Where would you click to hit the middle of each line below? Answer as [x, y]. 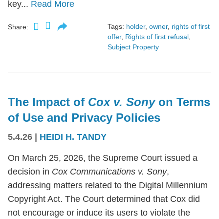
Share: [18, 27]
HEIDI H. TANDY [73, 137]
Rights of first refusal [157, 37]
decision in [30, 172]
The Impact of [48, 102]
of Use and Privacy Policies [84, 118]
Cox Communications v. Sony [109, 172]
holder [136, 27]
